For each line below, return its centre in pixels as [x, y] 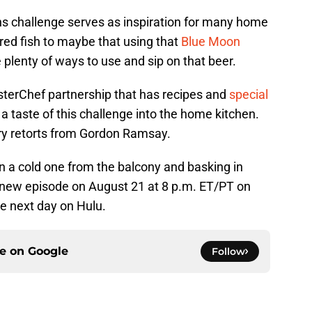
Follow [228, 252]
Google [48, 251]
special [249, 95]
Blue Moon [211, 42]
